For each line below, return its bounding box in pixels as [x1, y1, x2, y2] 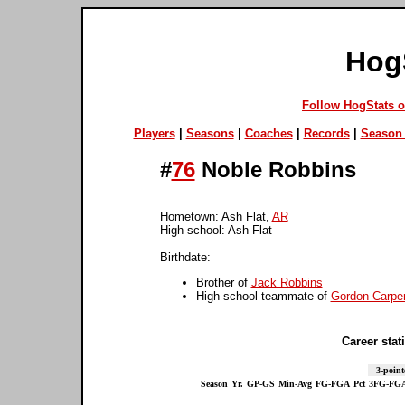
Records [303, 126, 350, 140]
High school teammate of [195, 288, 331, 303]
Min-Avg [278, 378, 312, 389]
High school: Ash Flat [159, 222, 272, 237]
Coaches [244, 126, 293, 140]
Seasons [185, 126, 234, 140]
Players [133, 126, 175, 140]
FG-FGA [315, 378, 350, 389]
